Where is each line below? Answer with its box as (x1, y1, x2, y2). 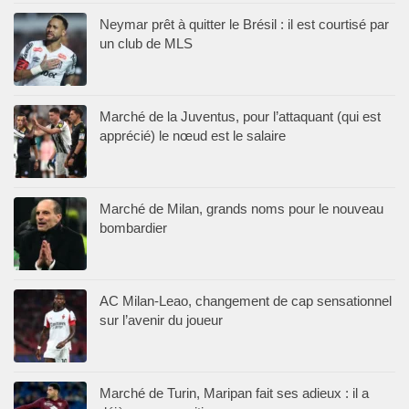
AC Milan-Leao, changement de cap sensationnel (100, 292, 392, 309)
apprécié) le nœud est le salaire (100, 127, 286, 143)
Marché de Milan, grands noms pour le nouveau (100, 200, 383, 216)
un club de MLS (100, 35, 193, 51)
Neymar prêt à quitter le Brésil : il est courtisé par (100, 16, 389, 32)
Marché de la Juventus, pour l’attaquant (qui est (100, 108, 381, 124)
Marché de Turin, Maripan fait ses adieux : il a (100, 384, 369, 401)
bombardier (100, 219, 167, 236)
